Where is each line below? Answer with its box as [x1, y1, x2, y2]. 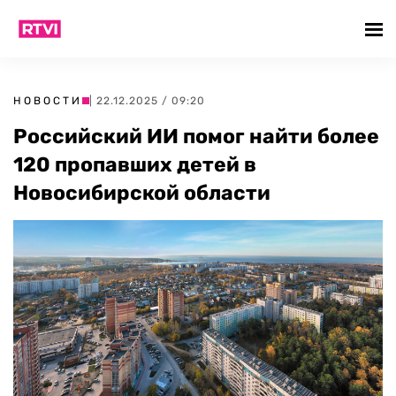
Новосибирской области [13, 180, 270, 205]
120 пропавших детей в [13, 152, 256, 177]
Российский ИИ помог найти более [13, 124, 379, 148]
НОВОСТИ [13, 95, 82, 107]
